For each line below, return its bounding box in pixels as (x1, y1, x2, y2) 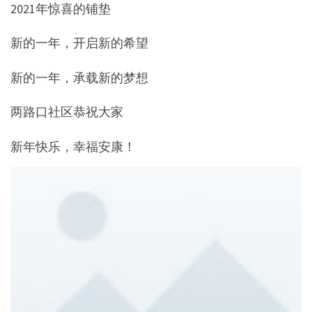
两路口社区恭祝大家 (10, 104, 123, 120)
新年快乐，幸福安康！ (10, 138, 136, 155)
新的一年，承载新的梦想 (10, 69, 148, 86)
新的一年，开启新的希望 (10, 35, 148, 52)
